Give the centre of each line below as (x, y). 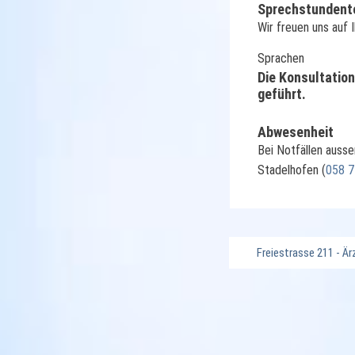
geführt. (282, 94)
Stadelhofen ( (292, 170)
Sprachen (281, 59)
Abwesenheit (296, 132)
